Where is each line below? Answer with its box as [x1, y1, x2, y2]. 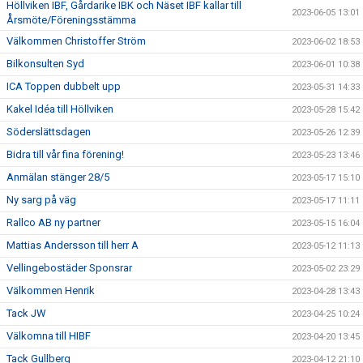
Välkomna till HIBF [6, 330, 91, 343]
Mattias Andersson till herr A [6, 239, 139, 252]
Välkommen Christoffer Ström [6, 35, 146, 48]
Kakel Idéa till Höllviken [6, 103, 113, 116]
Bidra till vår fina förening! [6, 148, 124, 161]
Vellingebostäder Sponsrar [6, 262, 132, 275]
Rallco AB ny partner [6, 216, 100, 229]
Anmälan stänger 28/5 [6, 171, 109, 184]
